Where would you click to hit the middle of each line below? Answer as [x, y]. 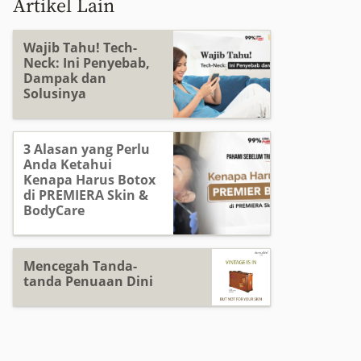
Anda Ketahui [68, 164]
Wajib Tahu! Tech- [80, 48]
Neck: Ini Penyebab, [87, 63]
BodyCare [54, 210]
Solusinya [55, 93]
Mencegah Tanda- [80, 266]
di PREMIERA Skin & [86, 195]
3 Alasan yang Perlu [87, 149]
